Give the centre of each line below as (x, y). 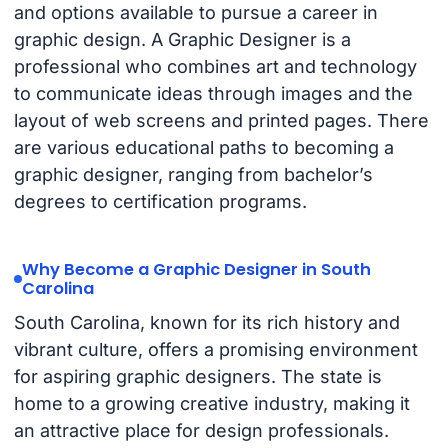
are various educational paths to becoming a (203, 148)
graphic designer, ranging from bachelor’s (193, 175)
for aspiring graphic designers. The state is (197, 376)
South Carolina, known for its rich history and (206, 322)
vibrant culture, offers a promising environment (215, 349)
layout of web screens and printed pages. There (221, 121)
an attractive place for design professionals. (201, 430)
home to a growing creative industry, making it (211, 403)
